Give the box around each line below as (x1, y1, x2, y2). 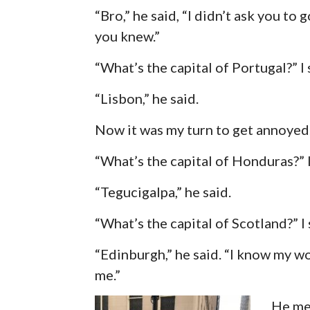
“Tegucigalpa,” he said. (95, 183, 232, 200)
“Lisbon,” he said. (95, 89, 199, 107)
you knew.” (95, 27, 161, 44)
